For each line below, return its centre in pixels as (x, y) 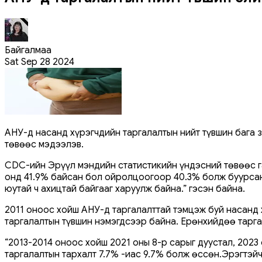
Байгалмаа (28, 50)
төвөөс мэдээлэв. (44, 144)
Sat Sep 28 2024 (39, 62)
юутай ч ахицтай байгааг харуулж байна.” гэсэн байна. (125, 189)
